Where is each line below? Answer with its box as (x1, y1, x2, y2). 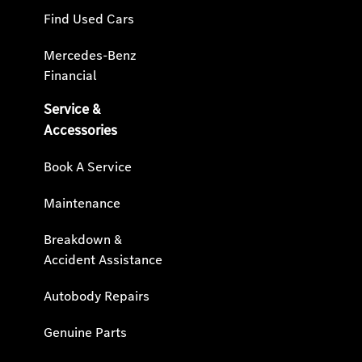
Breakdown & (44, 229, 122, 249)
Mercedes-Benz (44, 45, 137, 65)
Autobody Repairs (44, 286, 149, 305)
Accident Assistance (44, 250, 162, 269)
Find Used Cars (44, 9, 134, 28)
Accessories (44, 120, 117, 140)
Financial (44, 65, 97, 85)
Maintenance (44, 193, 120, 213)
